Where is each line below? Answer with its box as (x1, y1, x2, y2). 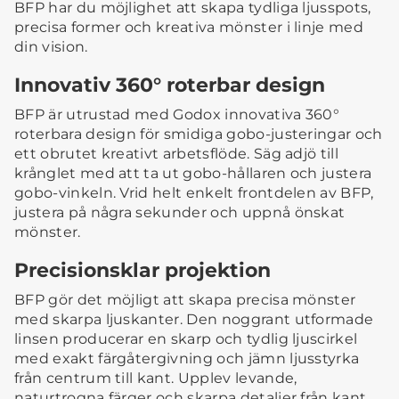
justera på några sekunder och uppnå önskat (14, 204, 346, 222)
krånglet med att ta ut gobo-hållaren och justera (14, 165, 372, 183)
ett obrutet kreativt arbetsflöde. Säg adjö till (14, 145, 339, 163)
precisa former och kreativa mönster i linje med (14, 19, 364, 37)
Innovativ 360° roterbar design (14, 73, 325, 97)
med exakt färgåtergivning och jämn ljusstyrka (14, 350, 360, 368)
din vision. (14, 38, 88, 56)
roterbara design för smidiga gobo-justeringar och (14, 126, 383, 143)
